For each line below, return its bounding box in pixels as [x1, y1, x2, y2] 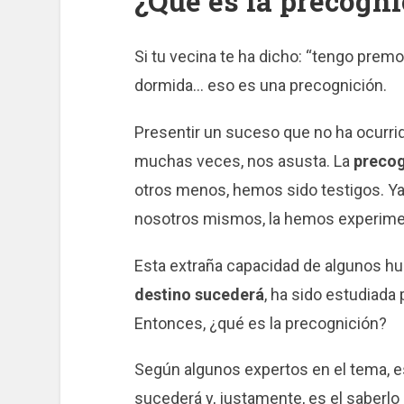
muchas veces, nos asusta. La [133, 151, 353, 170]
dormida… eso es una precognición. [133, 76, 387, 96]
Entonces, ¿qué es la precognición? [133, 313, 387, 333]
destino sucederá [133, 284, 264, 304]
